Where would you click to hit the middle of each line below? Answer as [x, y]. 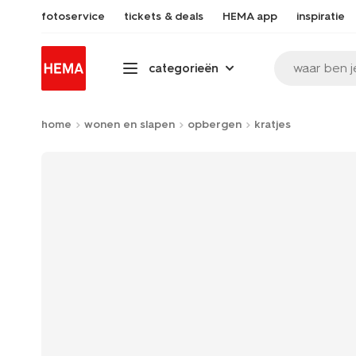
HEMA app [250, 16]
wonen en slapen [130, 124]
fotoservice [73, 16]
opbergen [215, 124]
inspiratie [321, 16]
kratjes [273, 124]
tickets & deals [164, 16]
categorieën [184, 68]
